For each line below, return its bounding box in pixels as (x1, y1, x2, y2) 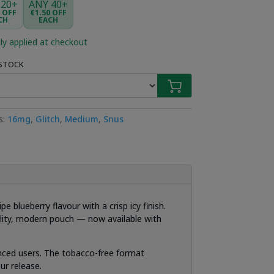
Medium (64, 113, 98, 125)
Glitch (35, 113, 60, 125)
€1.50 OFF (30, 7, 67, 18)
